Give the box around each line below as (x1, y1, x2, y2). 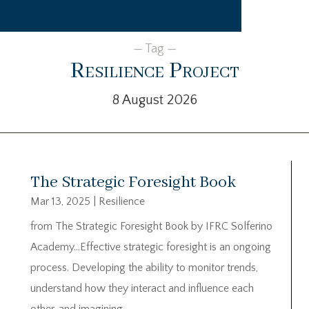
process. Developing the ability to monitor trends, (30, 261, 258, 274)
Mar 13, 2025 (30, 195, 90, 208)
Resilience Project (70, 57, 239, 86)
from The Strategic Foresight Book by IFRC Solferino (30, 219, 272, 232)
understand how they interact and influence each (30, 281, 254, 295)
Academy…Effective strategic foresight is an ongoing (30, 240, 271, 253)
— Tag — (132, 41, 177, 56)
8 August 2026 (112, 92, 197, 108)
